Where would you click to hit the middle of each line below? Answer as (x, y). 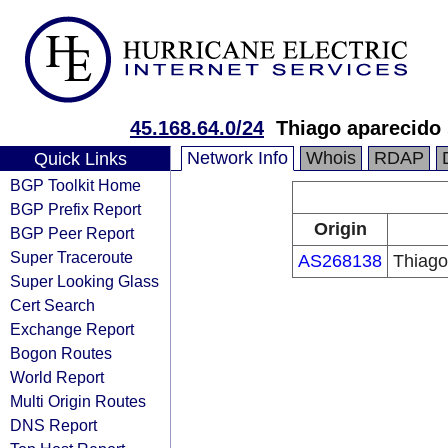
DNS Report (53, 425)
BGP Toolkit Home (75, 185)
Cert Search (52, 305)
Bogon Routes (61, 353)
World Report (57, 377)
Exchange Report (72, 329)
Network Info (237, 158)
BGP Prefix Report (75, 209)
